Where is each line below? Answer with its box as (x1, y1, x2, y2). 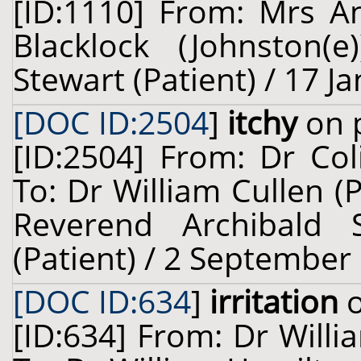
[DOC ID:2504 (13, 102, 209, 143)
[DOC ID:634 (13, 280, 191, 322)
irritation (210, 280, 338, 322)
